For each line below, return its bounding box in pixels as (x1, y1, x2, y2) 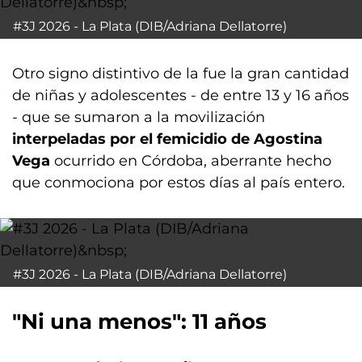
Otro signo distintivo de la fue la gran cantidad (12, 65, 349, 82)
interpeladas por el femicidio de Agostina (12, 130, 322, 148)
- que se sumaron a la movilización (12, 108, 265, 126)
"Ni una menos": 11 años (12, 309, 267, 335)
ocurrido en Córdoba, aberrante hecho (54, 152, 331, 170)
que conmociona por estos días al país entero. (12, 174, 345, 192)
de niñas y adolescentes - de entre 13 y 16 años (12, 86, 349, 104)
